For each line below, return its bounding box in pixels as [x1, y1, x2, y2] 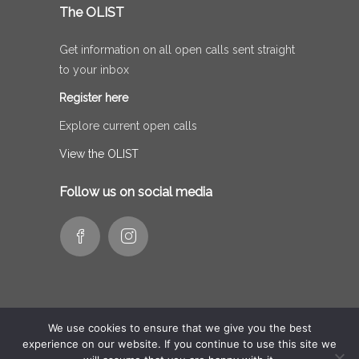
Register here [59, 91, 128, 105]
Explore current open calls [59, 119, 197, 133]
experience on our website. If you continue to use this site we [22, 337, 337, 350]
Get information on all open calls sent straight [59, 43, 295, 57]
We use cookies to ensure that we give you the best [47, 321, 312, 334]
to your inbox [59, 63, 129, 77]
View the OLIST [59, 147, 139, 161]
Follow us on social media [59, 184, 212, 200]
